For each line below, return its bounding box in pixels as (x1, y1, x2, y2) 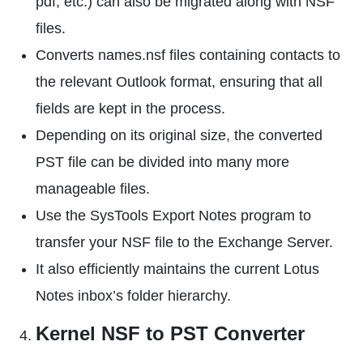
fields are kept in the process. (36, 100, 225, 117)
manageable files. (36, 181, 150, 197)
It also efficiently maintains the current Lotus (36, 261, 319, 277)
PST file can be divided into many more (36, 154, 289, 170)
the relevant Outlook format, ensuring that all (36, 74, 322, 90)
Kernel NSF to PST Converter (36, 322, 305, 344)
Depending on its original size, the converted (36, 127, 322, 143)
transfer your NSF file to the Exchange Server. (36, 234, 333, 250)
